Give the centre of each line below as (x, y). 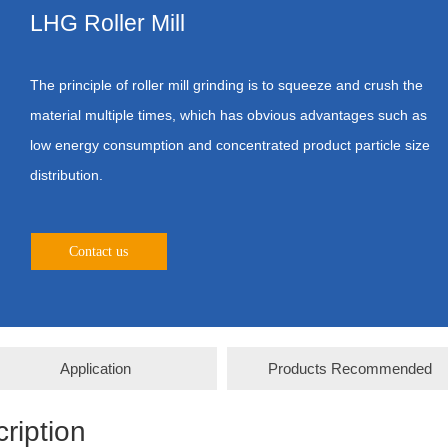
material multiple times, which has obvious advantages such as (229, 115)
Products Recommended (350, 369)
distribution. (67, 175)
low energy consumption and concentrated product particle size (230, 145)
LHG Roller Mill (107, 24)
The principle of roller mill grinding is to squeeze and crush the (227, 85)
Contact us (99, 251)
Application (96, 369)
